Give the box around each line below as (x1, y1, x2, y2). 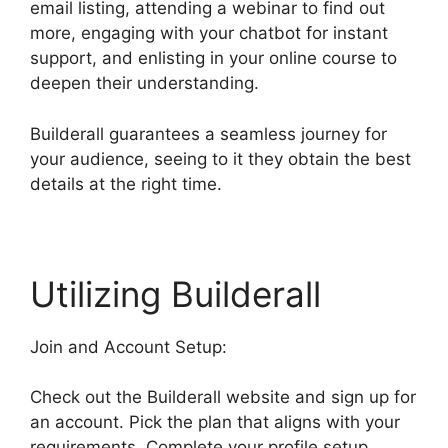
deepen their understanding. (30, 73, 259, 94)
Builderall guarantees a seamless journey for (30, 123, 387, 144)
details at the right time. (30, 173, 222, 194)
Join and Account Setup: (30, 336, 227, 357)
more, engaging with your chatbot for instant (30, 23, 388, 44)
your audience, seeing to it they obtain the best (30, 148, 411, 169)
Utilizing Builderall (30, 272, 321, 315)
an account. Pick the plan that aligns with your (30, 412, 400, 433)
